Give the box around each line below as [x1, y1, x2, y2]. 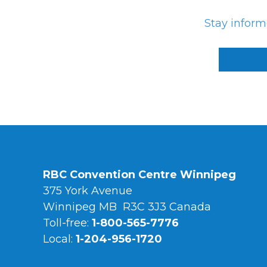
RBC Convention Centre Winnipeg [43, 168, 236, 181]
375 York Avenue [43, 184, 132, 197]
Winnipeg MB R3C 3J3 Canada [43, 200, 211, 213]
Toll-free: [43, 216, 92, 229]
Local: [43, 232, 76, 246]
